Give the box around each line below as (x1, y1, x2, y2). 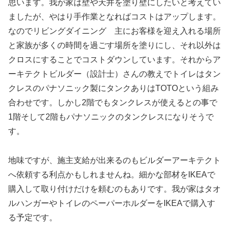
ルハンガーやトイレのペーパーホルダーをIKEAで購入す (8, 198, 215, 208)
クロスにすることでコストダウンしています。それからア (8, 55, 221, 64)
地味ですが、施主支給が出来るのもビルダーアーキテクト (8, 155, 221, 165)
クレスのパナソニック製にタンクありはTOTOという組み (8, 83, 219, 93)
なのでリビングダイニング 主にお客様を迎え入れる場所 (8, 26, 221, 35)
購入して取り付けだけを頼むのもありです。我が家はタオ (8, 184, 221, 193)
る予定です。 (8, 213, 57, 222)
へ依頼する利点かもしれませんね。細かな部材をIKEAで (8, 170, 215, 179)
